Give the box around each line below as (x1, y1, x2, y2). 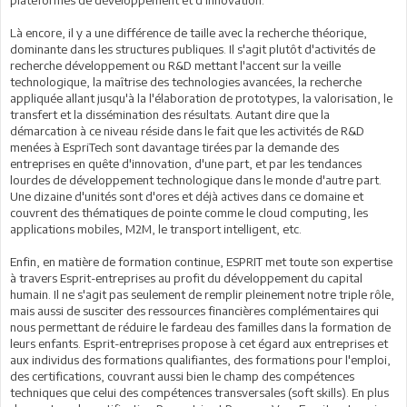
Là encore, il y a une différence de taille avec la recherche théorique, (10, 25, 367, 40)
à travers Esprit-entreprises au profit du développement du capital (10, 271, 362, 285)
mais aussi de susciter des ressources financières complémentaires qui (10, 303, 379, 318)
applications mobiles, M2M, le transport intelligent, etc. (10, 222, 302, 236)
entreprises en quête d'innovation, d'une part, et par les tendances (10, 156, 362, 171)
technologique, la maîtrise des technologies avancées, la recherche (10, 74, 362, 89)
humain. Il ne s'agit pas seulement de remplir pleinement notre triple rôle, (10, 287, 394, 302)
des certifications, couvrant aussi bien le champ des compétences (10, 369, 354, 383)
